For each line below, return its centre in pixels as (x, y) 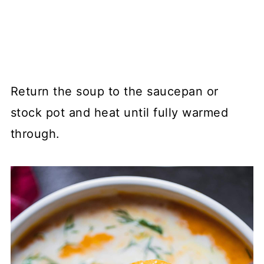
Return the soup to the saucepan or (114, 91)
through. (35, 133)
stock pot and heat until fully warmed (119, 112)
